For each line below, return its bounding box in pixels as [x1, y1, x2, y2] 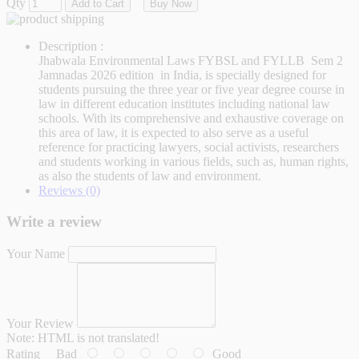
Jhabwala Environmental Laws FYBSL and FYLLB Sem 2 [38, 54, 343, 68]
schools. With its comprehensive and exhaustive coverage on [38, 111, 344, 126]
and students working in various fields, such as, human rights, [38, 155, 349, 169]
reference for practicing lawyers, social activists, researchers [38, 140, 339, 155]
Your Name [6, 246, 65, 260]
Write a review [6, 213, 102, 231]
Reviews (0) [38, 184, 100, 198]
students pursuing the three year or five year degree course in [38, 83, 345, 97]
